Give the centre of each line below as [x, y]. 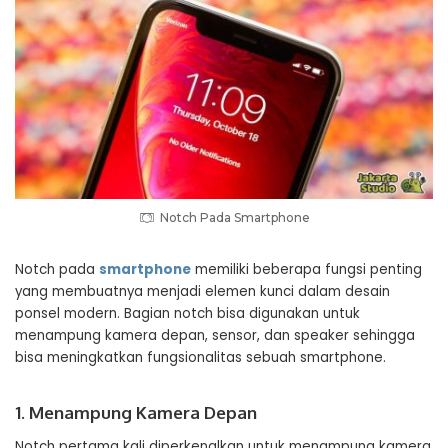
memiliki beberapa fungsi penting [306, 269]
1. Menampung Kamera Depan [136, 412]
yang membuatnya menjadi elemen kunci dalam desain [202, 291]
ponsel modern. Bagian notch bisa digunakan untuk [187, 313]
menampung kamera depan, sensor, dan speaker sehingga [215, 335]
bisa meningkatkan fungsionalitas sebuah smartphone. [200, 357]
